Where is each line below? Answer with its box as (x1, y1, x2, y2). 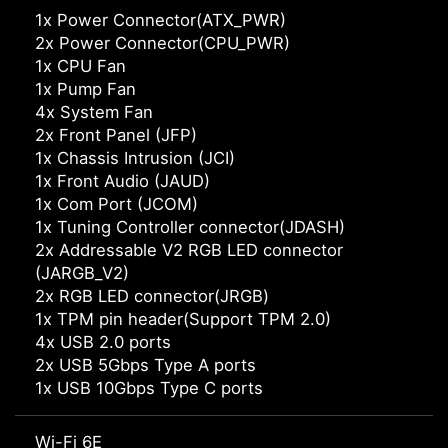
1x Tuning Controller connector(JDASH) (35, 217, 345, 238)
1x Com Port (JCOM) (35, 194, 198, 215)
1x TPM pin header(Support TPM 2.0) (35, 309, 331, 330)
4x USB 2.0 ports (35, 332, 171, 353)
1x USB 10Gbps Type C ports (35, 378, 263, 399)
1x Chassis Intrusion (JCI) (35, 148, 235, 169)
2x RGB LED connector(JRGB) (35, 286, 269, 307)
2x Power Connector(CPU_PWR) (35, 33, 290, 54)
